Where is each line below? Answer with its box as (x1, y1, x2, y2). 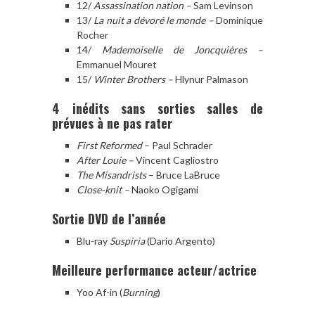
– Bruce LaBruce (146, 168, 220, 181)
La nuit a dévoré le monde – (94, 13, 216, 26)
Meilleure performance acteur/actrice (52, 260, 257, 279)
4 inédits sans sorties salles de (52, 98, 263, 117)
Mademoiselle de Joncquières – (102, 43, 263, 56)
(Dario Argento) (145, 234, 215, 247)
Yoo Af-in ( (77, 285, 122, 298)
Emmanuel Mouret (77, 58, 157, 70)
